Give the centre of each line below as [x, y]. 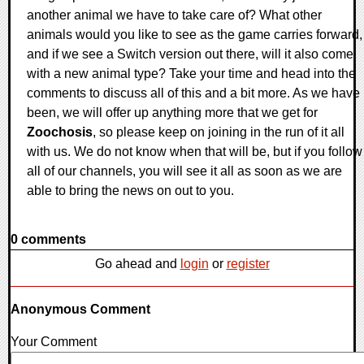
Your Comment [54, 341]
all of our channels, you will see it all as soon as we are [184, 171]
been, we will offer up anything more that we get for [172, 112]
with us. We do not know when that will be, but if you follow [195, 151]
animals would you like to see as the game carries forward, [195, 34]
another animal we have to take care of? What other [174, 15]
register [248, 263]
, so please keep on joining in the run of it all [219, 132]
